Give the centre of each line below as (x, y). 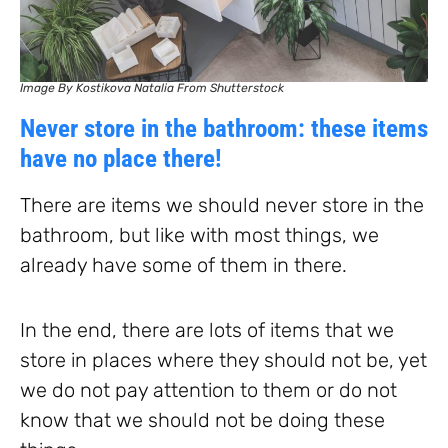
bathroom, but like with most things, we (199, 234)
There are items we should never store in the (222, 204)
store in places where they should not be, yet (223, 359)
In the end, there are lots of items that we (207, 329)
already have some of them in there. (183, 264)
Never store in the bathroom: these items (224, 128)
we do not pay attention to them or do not (208, 389)
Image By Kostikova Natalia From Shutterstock (152, 87)
